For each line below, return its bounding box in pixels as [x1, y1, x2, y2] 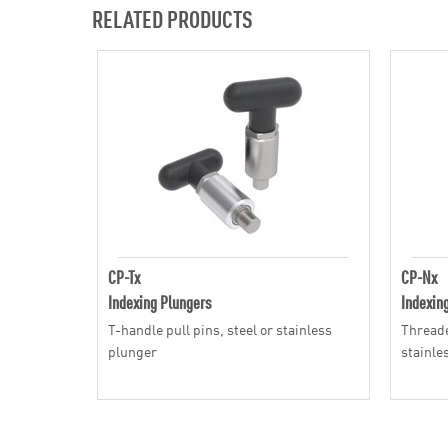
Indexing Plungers [108, 289, 211, 314]
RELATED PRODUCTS [92, 3, 253, 33]
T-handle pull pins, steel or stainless [108, 319, 332, 339]
